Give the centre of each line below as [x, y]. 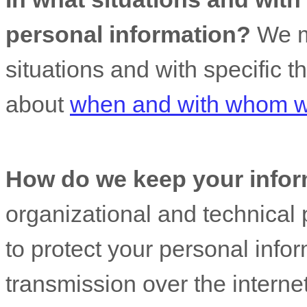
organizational [78, 214]
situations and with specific [147, 69]
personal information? [128, 34]
